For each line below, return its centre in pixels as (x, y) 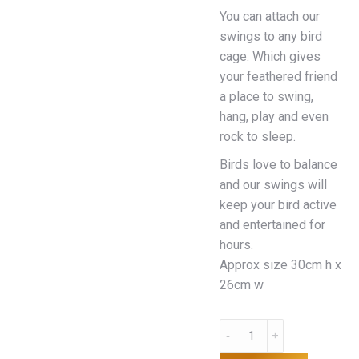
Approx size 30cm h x (280, 265)
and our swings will (273, 185)
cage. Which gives (270, 56)
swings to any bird (271, 36)
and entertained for (272, 225)
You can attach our (270, 16)
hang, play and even (274, 117)
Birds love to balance (278, 165)
